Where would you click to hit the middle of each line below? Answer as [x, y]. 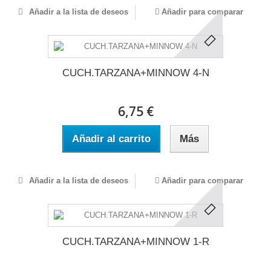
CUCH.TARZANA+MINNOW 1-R [135, 242]
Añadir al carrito [111, 139]
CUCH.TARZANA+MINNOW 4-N [135, 73]
